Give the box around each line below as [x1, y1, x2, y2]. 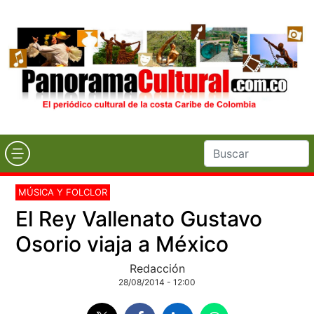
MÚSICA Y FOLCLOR [18, 186, 108, 198]
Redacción [129, 261, 185, 275]
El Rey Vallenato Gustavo [15, 205, 263, 231]
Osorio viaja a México [15, 231, 229, 257]
